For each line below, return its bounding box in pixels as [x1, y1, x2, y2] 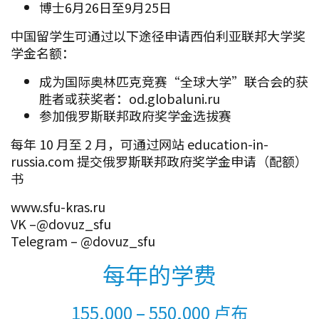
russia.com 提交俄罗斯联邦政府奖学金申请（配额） [11, 151, 308, 170]
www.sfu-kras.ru [11, 197, 105, 216]
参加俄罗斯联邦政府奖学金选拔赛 [39, 105, 231, 125]
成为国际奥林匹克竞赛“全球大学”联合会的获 [39, 71, 308, 90]
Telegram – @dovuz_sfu [11, 231, 155, 250]
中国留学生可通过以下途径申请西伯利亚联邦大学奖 [11, 26, 305, 45]
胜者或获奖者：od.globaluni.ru [39, 88, 220, 108]
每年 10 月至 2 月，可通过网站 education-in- [11, 134, 268, 153]
